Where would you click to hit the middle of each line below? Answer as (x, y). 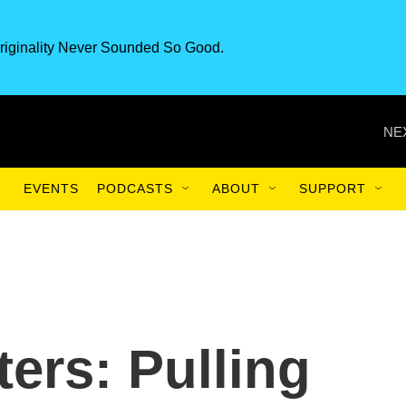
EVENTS (51, 188)
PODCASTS (135, 188)
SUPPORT (333, 188)
